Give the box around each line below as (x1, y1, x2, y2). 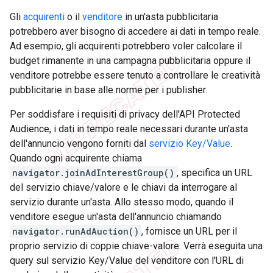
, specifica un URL (177, 167, 252, 179)
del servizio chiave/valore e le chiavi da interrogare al (10, 182, 237, 194)
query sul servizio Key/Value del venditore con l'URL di (10, 255, 244, 267)
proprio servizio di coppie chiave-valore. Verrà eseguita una (10, 240, 263, 252)
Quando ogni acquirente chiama (10, 152, 142, 165)
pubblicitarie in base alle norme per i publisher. (10, 84, 207, 96)
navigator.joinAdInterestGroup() (12, 167, 174, 179)
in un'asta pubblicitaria (122, 11, 218, 23)
